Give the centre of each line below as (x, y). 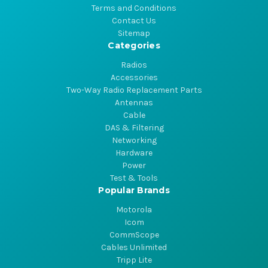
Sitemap (134, 33)
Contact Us (134, 21)
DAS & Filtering (134, 128)
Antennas (134, 103)
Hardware (134, 153)
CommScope (134, 235)
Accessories (134, 78)
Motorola (134, 210)
